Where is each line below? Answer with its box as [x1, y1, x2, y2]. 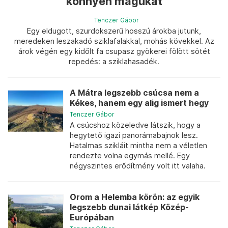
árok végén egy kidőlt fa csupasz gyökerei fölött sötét [18, 47, 210, 55]
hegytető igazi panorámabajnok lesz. [70, 131, 198, 139]
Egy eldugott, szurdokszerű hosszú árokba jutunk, [27, 26, 201, 35]
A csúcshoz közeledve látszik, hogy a [70, 121, 201, 129]
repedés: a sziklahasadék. [69, 57, 159, 66]
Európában [70, 213, 114, 222]
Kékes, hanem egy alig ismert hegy [70, 98, 209, 108]
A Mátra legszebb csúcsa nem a [70, 88, 199, 98]
